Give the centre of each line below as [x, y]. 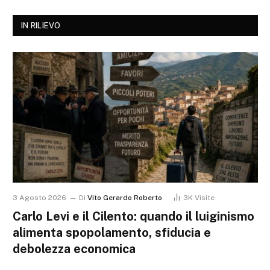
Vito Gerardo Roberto [125, 197]
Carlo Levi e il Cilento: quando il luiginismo [133, 216]
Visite [205, 197]
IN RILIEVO [41, 26]
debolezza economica [74, 249]
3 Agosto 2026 [39, 197]
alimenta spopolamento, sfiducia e [112, 232]
